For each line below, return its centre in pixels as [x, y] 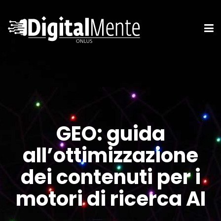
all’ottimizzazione [110, 155]
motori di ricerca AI [110, 199]
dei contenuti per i [110, 177]
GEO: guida [110, 134]
